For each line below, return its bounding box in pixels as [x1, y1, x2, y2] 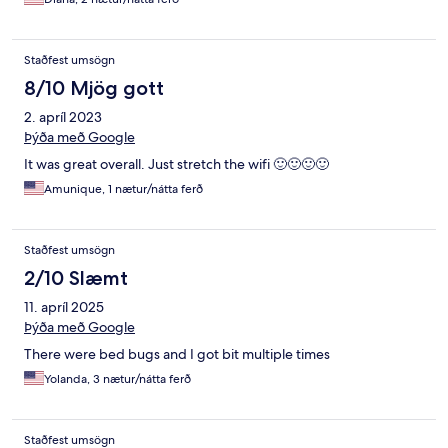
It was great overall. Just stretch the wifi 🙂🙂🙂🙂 [24, 155, 329, 174]
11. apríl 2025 [24, 298, 104, 317]
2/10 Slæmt [24, 266, 128, 291]
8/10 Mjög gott [24, 76, 164, 101]
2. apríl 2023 [24, 108, 102, 127]
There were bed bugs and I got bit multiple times [24, 345, 330, 364]
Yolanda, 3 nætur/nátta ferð [44, 371, 191, 388]
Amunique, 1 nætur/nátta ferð [44, 181, 203, 198]
